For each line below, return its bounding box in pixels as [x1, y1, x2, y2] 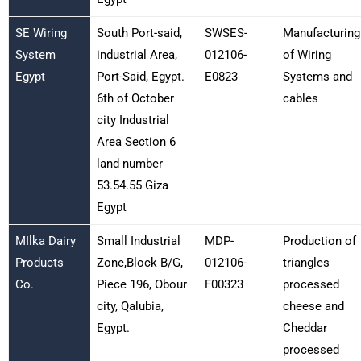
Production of [282, 233, 356, 248]
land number [96, 156, 163, 171]
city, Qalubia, [96, 298, 164, 313]
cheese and [282, 298, 344, 313]
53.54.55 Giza [96, 177, 168, 193]
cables [282, 90, 318, 106]
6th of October [96, 90, 174, 106]
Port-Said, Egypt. [96, 68, 185, 84]
